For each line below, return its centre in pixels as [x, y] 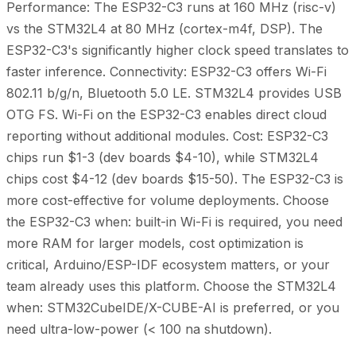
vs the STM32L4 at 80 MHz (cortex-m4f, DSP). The [164, 29]
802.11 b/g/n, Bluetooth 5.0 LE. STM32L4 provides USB [174, 93]
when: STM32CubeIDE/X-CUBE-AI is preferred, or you [173, 308]
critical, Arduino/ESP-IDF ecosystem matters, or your [168, 265]
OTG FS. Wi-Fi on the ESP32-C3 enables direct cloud [166, 115]
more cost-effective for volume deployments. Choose [168, 201]
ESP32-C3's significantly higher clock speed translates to [178, 50]
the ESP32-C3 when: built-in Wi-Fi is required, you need [174, 222]
